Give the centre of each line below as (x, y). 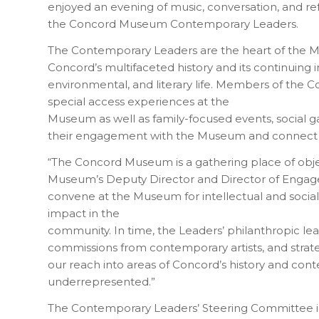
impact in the (84, 213)
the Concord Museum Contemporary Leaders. (173, 24)
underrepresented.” (101, 281)
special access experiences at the (138, 102)
